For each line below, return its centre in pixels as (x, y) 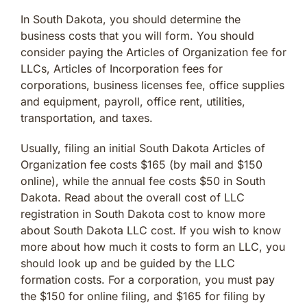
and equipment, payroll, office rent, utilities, (133, 101)
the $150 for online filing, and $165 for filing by (143, 296)
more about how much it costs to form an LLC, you (153, 246)
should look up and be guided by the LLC (128, 263)
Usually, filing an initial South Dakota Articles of (143, 148)
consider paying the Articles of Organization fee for (153, 52)
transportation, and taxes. (87, 118)
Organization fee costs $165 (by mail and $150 (142, 164)
